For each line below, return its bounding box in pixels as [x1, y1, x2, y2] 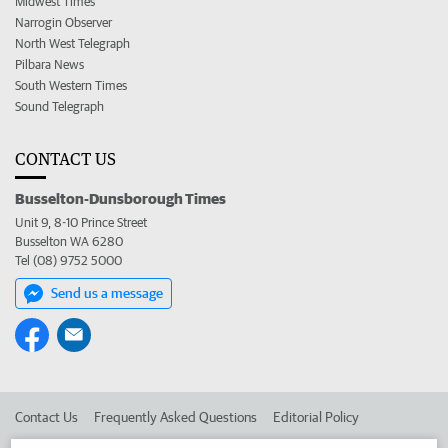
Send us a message [51, 285, 163, 301]
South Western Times [15, 78, 127, 93]
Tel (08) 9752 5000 [15, 253, 122, 268]
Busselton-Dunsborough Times [15, 189, 226, 207]
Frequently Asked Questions [94, 409, 257, 425]
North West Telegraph [15, 36, 130, 51]
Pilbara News [15, 57, 84, 72]
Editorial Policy [273, 409, 359, 425]
